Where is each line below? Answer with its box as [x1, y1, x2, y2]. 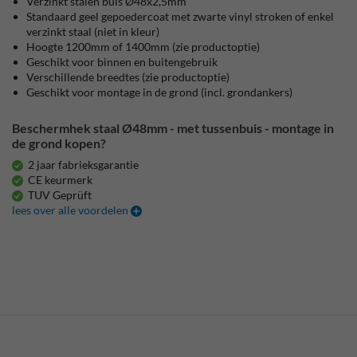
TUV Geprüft [28, 188, 92, 202]
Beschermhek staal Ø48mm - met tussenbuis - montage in [12, 120, 335, 135]
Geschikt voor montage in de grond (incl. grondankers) [26, 85, 293, 99]
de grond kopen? [12, 135, 107, 151]
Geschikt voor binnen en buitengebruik [26, 55, 218, 69]
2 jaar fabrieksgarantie [28, 158, 139, 171]
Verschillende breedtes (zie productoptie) [26, 70, 230, 84]
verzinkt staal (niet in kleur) [26, 25, 160, 38]
